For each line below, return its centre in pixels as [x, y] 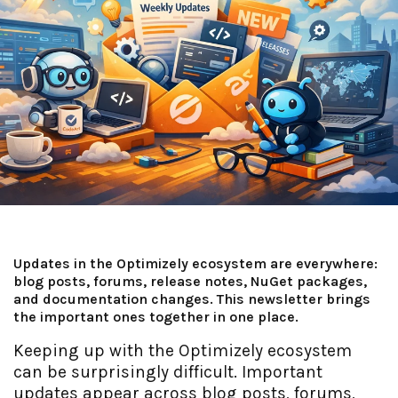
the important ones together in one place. [156, 317]
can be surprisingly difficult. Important [168, 372]
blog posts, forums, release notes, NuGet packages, [190, 282]
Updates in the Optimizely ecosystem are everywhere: [195, 264]
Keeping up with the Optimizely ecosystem [183, 351]
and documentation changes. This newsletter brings [192, 299]
